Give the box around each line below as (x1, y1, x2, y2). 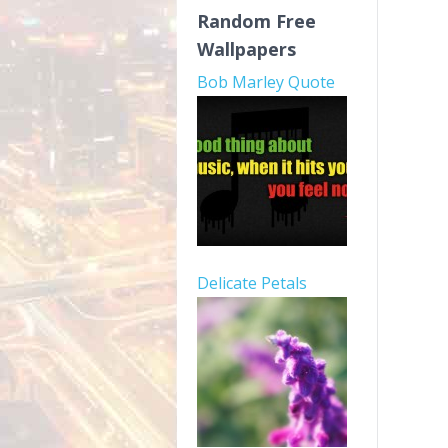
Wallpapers (197, 37, 296, 61)
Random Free (197, 9, 316, 33)
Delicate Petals (197, 272, 307, 294)
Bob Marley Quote (197, 71, 335, 93)
